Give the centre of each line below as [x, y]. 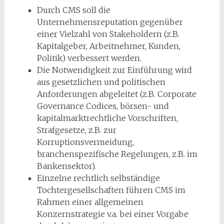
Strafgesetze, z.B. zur [76, 130]
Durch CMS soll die [73, 10]
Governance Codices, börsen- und [103, 106]
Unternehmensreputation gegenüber [110, 22]
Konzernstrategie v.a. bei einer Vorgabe [112, 214]
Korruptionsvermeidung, [85, 142]
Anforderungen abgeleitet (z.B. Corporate [116, 94]
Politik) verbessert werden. [89, 58]
